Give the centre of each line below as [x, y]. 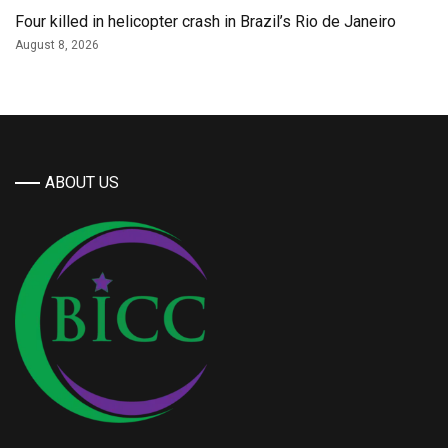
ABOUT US [82, 182]
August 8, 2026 [57, 45]
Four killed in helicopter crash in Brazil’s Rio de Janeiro [205, 21]
